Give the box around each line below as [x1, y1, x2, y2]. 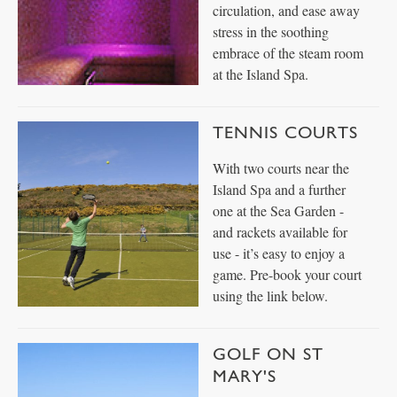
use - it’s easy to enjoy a [213, 244, 345, 262]
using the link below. [213, 286, 328, 305]
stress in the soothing [213, 22, 329, 41]
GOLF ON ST [213, 343, 323, 364]
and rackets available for [213, 222, 347, 241]
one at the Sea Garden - [213, 201, 344, 220]
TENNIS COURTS [213, 121, 358, 143]
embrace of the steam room [213, 43, 363, 62]
